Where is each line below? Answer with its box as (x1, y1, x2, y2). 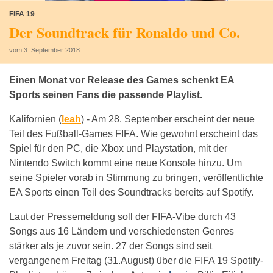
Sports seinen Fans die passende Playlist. (9, 90, 202, 100)
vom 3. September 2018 (9, 46, 80, 54)
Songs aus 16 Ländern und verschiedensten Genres (9, 226, 234, 236)
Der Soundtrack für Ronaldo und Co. (9, 21, 240, 43)
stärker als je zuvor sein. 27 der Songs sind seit (9, 241, 212, 251)
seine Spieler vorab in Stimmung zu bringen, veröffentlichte (9, 172, 263, 183)
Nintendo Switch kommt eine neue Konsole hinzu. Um (9, 158, 242, 168)
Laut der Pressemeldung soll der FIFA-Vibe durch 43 (9, 211, 236, 222)
